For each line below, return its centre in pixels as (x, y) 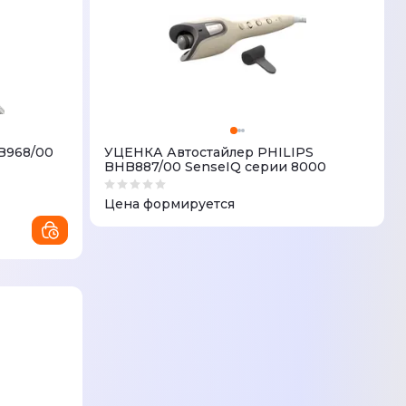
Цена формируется (170, 203)
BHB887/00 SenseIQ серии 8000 (216, 166)
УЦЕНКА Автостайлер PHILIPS (209, 152)
